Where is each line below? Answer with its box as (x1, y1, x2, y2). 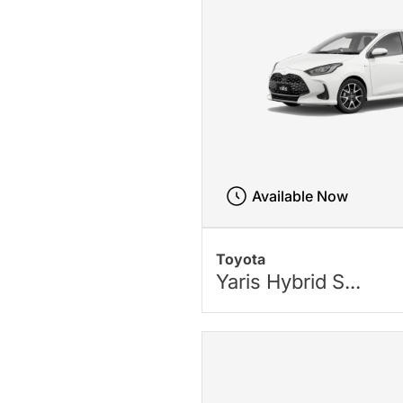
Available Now (251, 187, 348, 206)
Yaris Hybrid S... (216, 269, 362, 293)
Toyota (216, 249, 266, 268)
